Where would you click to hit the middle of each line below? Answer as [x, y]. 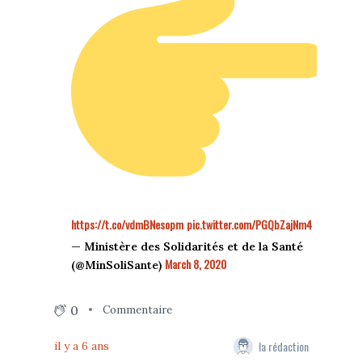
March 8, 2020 [195, 263]
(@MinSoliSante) [118, 265]
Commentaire [137, 310]
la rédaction [283, 347]
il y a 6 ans [81, 345]
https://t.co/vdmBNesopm [127, 224]
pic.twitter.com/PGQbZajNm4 [249, 224]
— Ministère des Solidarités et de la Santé [187, 246]
